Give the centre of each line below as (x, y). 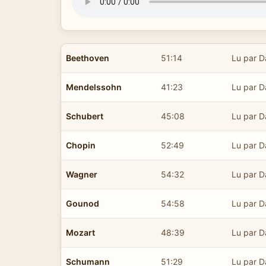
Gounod (83, 203)
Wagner (82, 174)
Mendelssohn (94, 87)
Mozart (80, 232)
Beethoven (88, 58)
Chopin (81, 145)
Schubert (85, 116)
